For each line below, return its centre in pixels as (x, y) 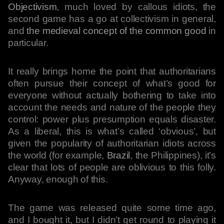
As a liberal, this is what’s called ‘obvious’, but (112, 131)
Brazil (118, 155)
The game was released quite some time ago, (112, 208)
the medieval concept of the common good (116, 31)
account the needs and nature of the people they (112, 107)
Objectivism (32, 7)
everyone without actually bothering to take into (112, 95)
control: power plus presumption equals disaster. (112, 119)
